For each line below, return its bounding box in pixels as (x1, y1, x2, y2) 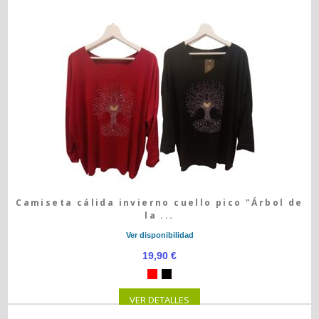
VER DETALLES (130, 293, 189, 306)
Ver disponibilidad (125, 231, 194, 239)
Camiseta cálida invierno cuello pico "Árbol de (16, 197, 303, 209)
